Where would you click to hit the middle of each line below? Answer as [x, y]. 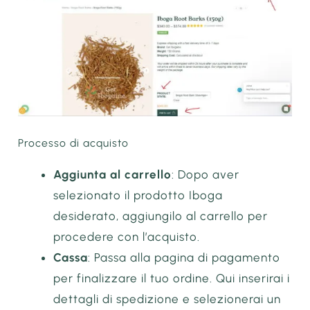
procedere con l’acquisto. [127, 236]
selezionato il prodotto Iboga [138, 195]
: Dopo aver [206, 174]
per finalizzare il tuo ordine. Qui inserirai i [172, 278]
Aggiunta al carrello [113, 174]
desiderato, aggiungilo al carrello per [161, 216]
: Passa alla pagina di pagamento [184, 257]
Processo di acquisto [74, 143]
